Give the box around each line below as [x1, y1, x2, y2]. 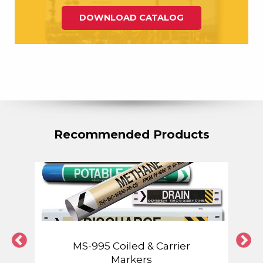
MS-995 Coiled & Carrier [73, 240, 190, 252]
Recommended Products [53, 127, 210, 142]
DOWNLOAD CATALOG [79, 12, 184, 23]
